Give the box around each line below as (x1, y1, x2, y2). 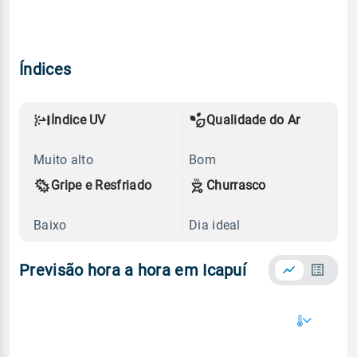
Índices (19, 59, 72, 79)
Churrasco (206, 177, 266, 193)
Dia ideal (189, 217, 241, 233)
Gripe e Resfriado (51, 177, 152, 193)
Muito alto (33, 151, 93, 167)
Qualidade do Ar (206, 112, 300, 127)
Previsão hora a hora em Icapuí (19, 260, 246, 280)
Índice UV (51, 112, 106, 127)
